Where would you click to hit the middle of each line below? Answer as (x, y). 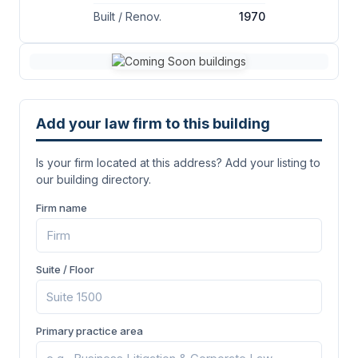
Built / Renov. (127, 16)
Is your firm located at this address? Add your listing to (178, 163)
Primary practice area (89, 331)
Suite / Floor (65, 269)
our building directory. (93, 179)
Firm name (62, 208)
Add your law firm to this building (153, 123)
